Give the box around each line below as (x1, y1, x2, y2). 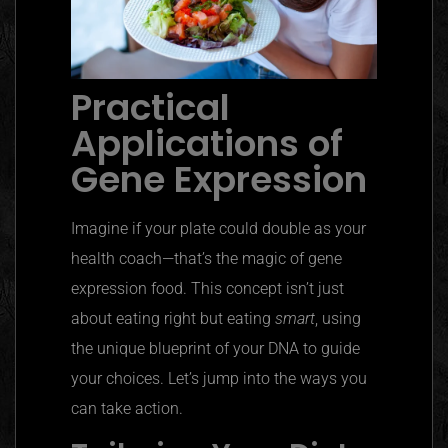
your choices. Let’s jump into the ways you (71, 369, 367, 389)
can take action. (71, 399, 183, 419)
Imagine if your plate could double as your (71, 219, 366, 239)
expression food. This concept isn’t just (71, 279, 344, 299)
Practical (71, 82, 230, 134)
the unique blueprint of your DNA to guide (71, 339, 360, 359)
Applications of (71, 118, 343, 170)
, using (315, 309, 361, 329)
